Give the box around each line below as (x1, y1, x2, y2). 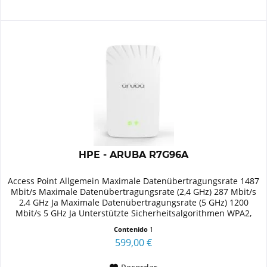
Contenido (114, 225, 150, 234)
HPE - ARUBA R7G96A (79, 149, 189, 161)
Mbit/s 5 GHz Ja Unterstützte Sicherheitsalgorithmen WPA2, (15, 207, 252, 219)
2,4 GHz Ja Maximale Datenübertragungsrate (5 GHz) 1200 (18, 197, 249, 209)
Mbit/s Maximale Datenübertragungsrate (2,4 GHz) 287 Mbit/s (11, 186, 257, 198)
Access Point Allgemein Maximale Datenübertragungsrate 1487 (8, 175, 260, 187)
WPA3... (119, 218, 149, 230)
